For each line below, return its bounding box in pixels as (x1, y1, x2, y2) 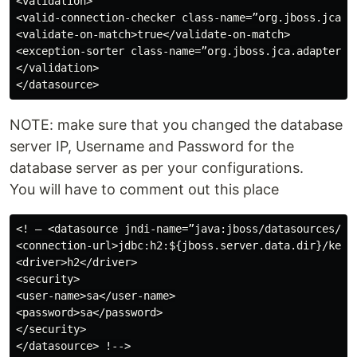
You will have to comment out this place (10, 181, 279, 198)
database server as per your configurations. (10, 159, 304, 176)
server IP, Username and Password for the (10, 138, 294, 155)
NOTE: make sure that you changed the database (10, 116, 343, 133)
